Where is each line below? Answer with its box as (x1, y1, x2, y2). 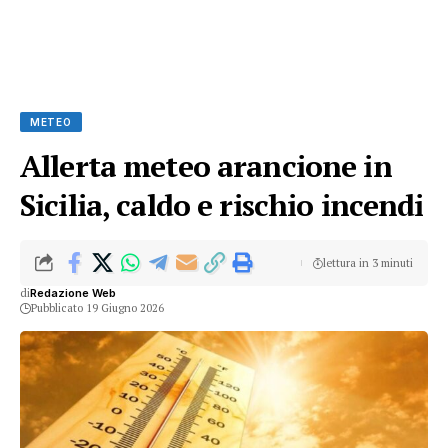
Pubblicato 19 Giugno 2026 (31, 301, 164, 315)
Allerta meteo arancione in (20, 146, 392, 186)
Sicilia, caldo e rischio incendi (20, 185, 424, 225)
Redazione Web (30, 286, 116, 300)
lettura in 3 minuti (322, 255, 413, 270)
